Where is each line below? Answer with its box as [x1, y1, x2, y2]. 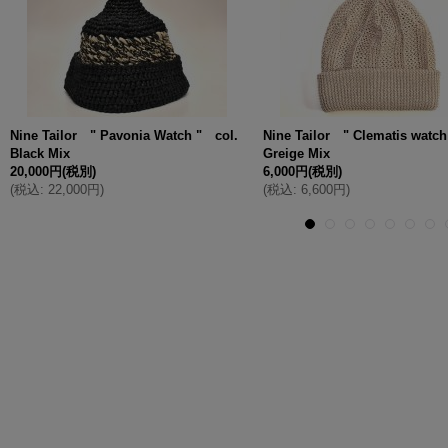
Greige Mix [263, 146, 330, 161]
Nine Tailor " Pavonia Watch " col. [10, 128, 238, 143]
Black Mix [10, 146, 70, 161]
